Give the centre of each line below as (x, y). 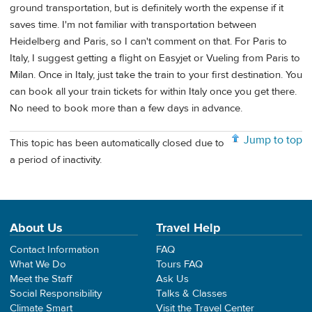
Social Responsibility (56, 294)
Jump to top (273, 140)
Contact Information (54, 250)
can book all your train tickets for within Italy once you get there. (153, 91)
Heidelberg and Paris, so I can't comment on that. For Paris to (148, 41)
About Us (36, 228)
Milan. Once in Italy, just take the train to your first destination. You (156, 75)
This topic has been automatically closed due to (117, 143)
